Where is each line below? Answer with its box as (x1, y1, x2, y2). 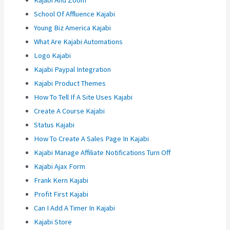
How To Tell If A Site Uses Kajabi (34, 92, 133, 102)
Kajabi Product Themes (34, 79, 106, 88)
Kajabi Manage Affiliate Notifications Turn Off (34, 148, 171, 158)
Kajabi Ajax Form (34, 162, 86, 171)
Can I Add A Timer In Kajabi (34, 203, 116, 213)
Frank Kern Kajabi (34, 176, 89, 185)
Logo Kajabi (34, 51, 71, 61)
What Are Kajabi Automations (34, 37, 123, 47)
